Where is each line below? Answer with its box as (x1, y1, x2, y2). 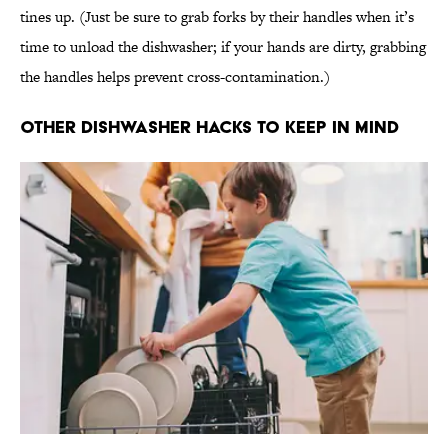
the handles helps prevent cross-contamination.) (20, 66, 330, 88)
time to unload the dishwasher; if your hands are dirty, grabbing (20, 36, 426, 58)
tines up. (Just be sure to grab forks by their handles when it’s (20, 6, 414, 28)
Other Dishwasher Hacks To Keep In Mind (20, 116, 399, 138)
